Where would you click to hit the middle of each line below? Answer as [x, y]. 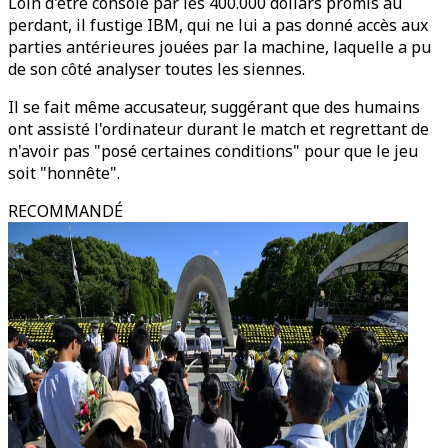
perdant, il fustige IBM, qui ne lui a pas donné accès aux [218, 25]
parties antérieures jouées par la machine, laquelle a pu [219, 47]
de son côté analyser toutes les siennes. [156, 69]
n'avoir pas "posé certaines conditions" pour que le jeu [213, 151]
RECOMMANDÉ [65, 211]
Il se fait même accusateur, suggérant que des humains [214, 107]
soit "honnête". [64, 173]
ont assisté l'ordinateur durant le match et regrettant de [218, 129]
